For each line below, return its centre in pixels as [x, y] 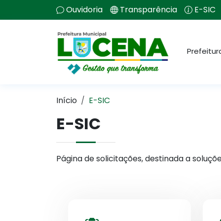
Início [67, 100]
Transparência [148, 10]
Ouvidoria [84, 10]
